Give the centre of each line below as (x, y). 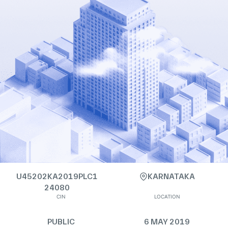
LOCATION (167, 196)
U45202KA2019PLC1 (57, 176)
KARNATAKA (171, 176)
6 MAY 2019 (167, 222)
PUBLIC (61, 222)
